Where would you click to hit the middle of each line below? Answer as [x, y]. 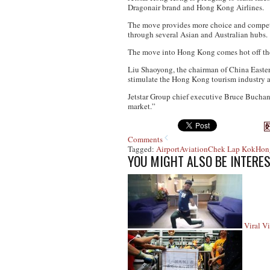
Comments [145, 139]
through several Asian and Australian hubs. [198, 34]
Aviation [194, 149]
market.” [142, 106]
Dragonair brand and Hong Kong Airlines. [196, 7]
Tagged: [142, 149]
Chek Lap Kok [232, 149]
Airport [168, 149]
